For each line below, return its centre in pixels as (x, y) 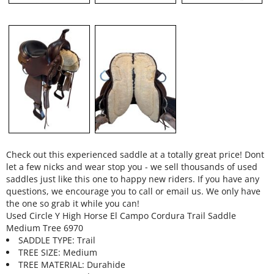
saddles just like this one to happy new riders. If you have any (133, 179)
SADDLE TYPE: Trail (57, 240)
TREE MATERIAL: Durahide (72, 264)
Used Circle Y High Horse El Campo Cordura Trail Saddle (121, 215)
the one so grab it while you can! (73, 203)
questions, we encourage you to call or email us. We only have (133, 191)
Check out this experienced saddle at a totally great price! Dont (135, 154)
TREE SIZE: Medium (57, 252)
